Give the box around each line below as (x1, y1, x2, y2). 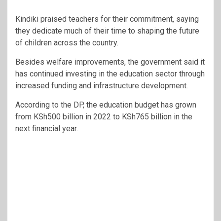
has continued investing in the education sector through (15, 69, 205, 78)
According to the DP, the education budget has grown (15, 100, 196, 110)
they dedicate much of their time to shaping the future (15, 26, 199, 36)
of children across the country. (15, 37, 118, 47)
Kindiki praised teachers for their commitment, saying (15, 14, 199, 24)
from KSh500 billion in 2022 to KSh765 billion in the (15, 111, 192, 121)
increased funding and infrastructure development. (15, 80, 188, 90)
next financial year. (15, 123, 78, 133)
